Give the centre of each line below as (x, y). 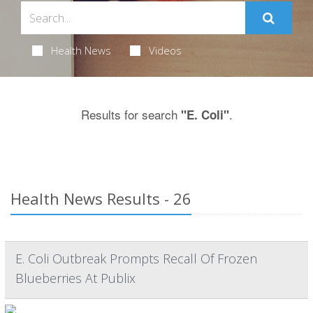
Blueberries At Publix (75, 278)
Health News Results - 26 (101, 198)
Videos (165, 50)
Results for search (131, 114)
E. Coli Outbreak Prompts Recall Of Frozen (136, 259)
